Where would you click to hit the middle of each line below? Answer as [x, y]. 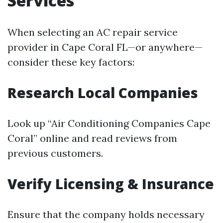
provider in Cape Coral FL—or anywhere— [105, 47]
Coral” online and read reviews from [92, 138]
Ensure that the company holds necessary [106, 215]
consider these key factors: [71, 62]
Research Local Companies [103, 93]
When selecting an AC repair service [93, 32]
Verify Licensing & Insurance [111, 184]
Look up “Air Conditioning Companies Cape [109, 123]
